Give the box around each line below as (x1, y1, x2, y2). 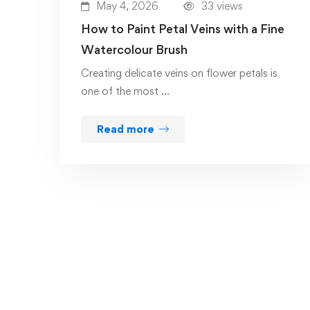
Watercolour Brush (81, 42, 188, 57)
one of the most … (81, 84, 170, 98)
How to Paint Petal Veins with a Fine (81, 21, 284, 37)
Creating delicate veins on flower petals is (81, 66, 277, 80)
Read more (97, 122, 154, 136)
